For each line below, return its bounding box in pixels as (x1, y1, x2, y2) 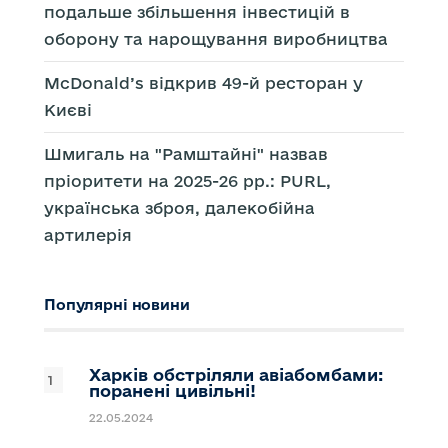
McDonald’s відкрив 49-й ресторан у (44, 73, 363, 92)
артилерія (44, 225, 132, 244)
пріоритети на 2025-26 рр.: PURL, (44, 171, 331, 190)
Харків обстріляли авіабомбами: (89, 364, 383, 384)
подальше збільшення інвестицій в (44, 2, 350, 21)
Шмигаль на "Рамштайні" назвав (44, 144, 328, 163)
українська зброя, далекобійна (44, 198, 315, 217)
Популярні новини (44, 295, 190, 313)
